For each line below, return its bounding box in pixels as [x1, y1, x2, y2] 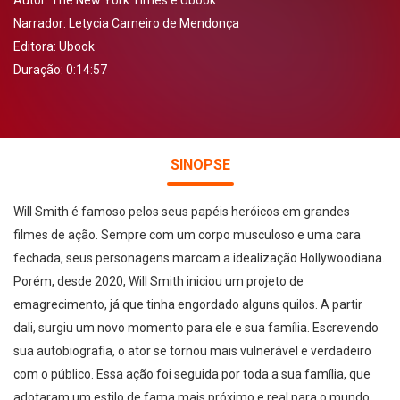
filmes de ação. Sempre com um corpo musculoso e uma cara [13, 228, 361, 242]
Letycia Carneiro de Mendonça [69, 16, 239, 30]
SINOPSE [170, 156, 230, 173]
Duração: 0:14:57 [13, 62, 107, 77]
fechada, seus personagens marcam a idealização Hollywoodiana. [13, 251, 385, 265]
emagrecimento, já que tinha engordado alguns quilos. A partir [13, 297, 362, 312]
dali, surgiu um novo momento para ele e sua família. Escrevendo [13, 321, 379, 335]
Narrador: [13, 16, 69, 30]
